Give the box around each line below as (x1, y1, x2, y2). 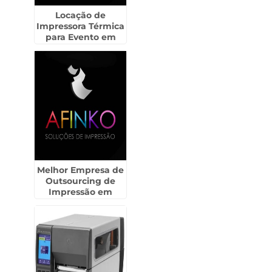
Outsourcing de (46, 175, 116, 186)
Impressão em (49, 186, 113, 197)
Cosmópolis (55, 42, 106, 53)
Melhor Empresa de (37, 165, 124, 175)
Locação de (55, 10, 106, 21)
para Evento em (45, 32, 116, 42)
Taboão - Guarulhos (36, 197, 124, 208)
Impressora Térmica (36, 21, 125, 32)
